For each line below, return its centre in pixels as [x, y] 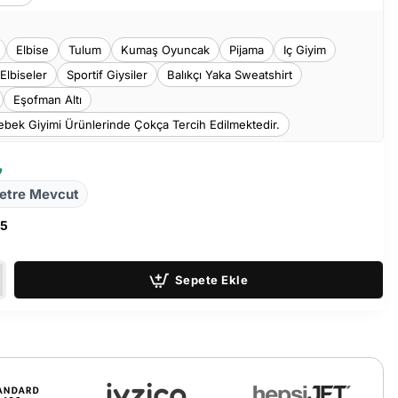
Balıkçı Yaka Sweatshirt [230, 75]
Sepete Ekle [211, 279]
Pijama [247, 50]
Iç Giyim [305, 50]
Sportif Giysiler [107, 75]
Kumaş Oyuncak [166, 50]
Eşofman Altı [48, 99]
